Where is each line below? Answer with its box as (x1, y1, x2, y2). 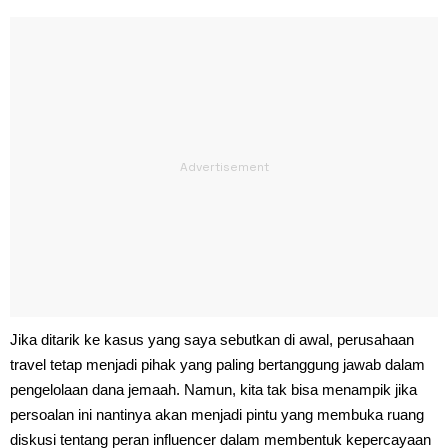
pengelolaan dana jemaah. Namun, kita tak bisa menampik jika (10, 380, 417, 398)
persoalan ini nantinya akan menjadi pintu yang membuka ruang (10, 405, 424, 423)
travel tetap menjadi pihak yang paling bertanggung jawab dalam (10, 355, 425, 373)
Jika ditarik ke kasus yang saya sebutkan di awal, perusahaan (10, 330, 414, 348)
